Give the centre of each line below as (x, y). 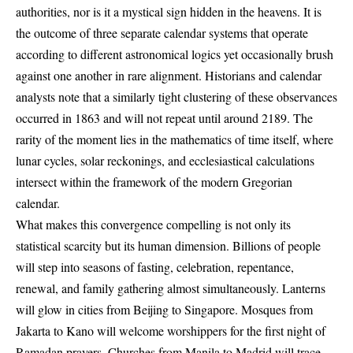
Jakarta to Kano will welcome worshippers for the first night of (171, 331)
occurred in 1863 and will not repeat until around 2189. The (164, 118)
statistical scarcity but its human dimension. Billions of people (168, 246)
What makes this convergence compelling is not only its (153, 225)
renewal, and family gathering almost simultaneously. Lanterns (171, 288)
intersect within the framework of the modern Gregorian (154, 182)
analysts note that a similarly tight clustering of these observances (176, 97)
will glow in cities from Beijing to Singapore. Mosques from (164, 310)
